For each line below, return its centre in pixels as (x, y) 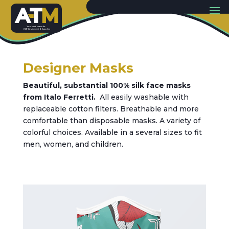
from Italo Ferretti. (59, 97)
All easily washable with (142, 97)
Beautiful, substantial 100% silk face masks (107, 85)
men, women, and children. (73, 144)
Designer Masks (78, 68)
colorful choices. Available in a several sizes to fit (112, 132)
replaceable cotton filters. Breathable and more (111, 109)
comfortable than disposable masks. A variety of (111, 120)
